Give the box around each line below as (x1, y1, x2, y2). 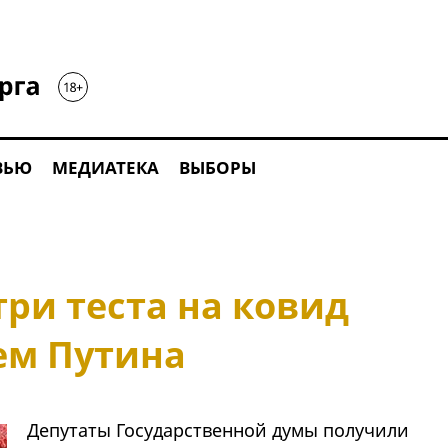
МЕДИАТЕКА (51, 156, 159, 179)
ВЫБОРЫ (178, 156, 256, 179)
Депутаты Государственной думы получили (26, 418, 409, 443)
